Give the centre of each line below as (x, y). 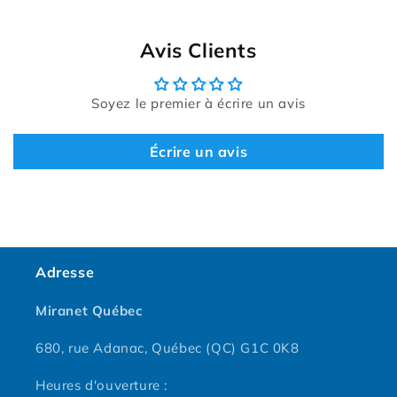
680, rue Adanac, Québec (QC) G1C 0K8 (167, 348)
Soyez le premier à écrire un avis (198, 103)
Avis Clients (198, 50)
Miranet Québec (90, 311)
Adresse (65, 272)
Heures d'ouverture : (101, 385)
